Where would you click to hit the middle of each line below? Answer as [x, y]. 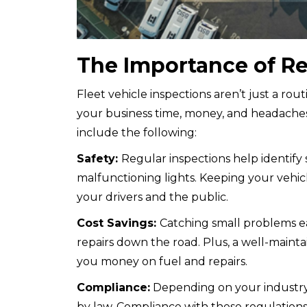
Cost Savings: [118, 223]
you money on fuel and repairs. [162, 262]
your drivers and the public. [152, 197]
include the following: [137, 133]
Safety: [99, 159]
